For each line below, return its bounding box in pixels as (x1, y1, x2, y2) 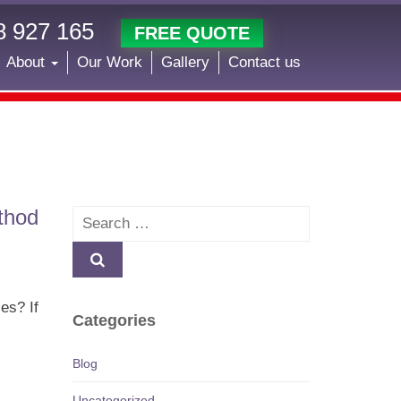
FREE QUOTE (133, 23, 250, 43)
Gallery (161, 54, 209, 71)
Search (72, 208, 122, 225)
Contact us (228, 54, 301, 71)
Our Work (77, 54, 142, 71)
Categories (72, 311, 156, 329)
